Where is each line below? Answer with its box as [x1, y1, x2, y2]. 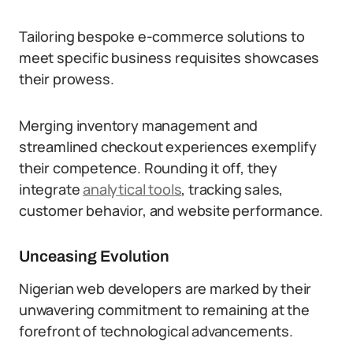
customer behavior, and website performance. [19, 201, 324, 220]
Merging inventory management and [19, 116, 258, 135]
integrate [19, 180, 84, 199]
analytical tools [83, 180, 182, 199]
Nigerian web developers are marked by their [19, 279, 312, 298]
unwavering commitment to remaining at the [19, 300, 310, 319]
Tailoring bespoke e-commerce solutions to [19, 27, 305, 46]
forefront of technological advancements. [19, 321, 293, 340]
